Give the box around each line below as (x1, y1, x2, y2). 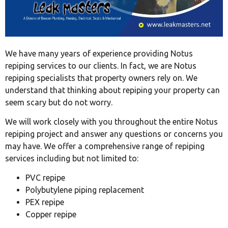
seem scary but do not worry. (5, 97, 112, 107)
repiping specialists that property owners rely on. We (5, 73, 197, 82)
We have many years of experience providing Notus (5, 48, 193, 58)
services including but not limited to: (5, 154, 138, 163)
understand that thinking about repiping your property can (5, 85, 220, 95)
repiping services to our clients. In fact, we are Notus (5, 61, 196, 70)
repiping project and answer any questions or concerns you (5, 129, 223, 138)
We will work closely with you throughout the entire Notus (5, 117, 218, 126)
